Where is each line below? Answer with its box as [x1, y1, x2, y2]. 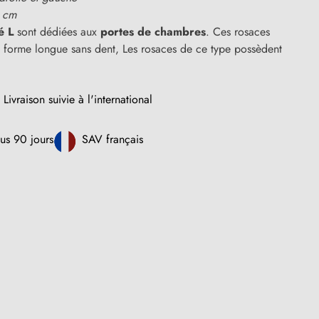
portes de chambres [100, 23, 206, 40]
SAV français [82, 131, 143, 147]
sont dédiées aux [14, 23, 100, 40]
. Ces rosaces [206, 23, 270, 40]
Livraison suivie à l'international [4, 91, 152, 108]
